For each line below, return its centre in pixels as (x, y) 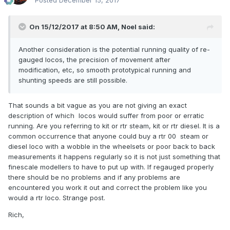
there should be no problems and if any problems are (94, 177)
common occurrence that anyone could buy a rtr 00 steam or (108, 136)
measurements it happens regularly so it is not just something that (114, 157)
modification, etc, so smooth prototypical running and (105, 70)
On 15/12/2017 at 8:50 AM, (75, 27)
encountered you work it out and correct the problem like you (108, 188)
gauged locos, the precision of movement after (94, 60)
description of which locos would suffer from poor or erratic (107, 116)
